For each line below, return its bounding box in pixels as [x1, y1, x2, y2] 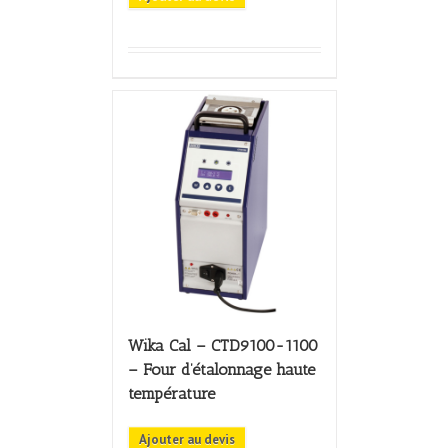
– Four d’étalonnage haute [127, 359, 315, 379]
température [127, 383, 215, 403]
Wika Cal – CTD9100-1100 [127, 335, 318, 355]
